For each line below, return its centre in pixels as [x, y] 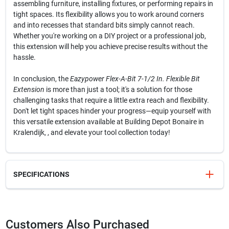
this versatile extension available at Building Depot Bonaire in [108, 122]
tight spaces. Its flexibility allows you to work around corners [108, 14]
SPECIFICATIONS [41, 174]
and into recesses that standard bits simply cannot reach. [104, 25]
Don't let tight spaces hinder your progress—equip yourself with [112, 111]
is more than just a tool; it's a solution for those [118, 89]
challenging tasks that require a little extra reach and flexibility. [111, 100]
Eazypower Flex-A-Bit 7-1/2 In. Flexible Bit [135, 79]
